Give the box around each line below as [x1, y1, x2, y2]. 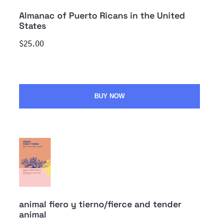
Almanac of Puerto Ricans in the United [19, 10, 185, 22]
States [19, 20, 46, 32]
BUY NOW [94, 92, 125, 100]
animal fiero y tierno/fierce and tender [19, 198, 181, 210]
